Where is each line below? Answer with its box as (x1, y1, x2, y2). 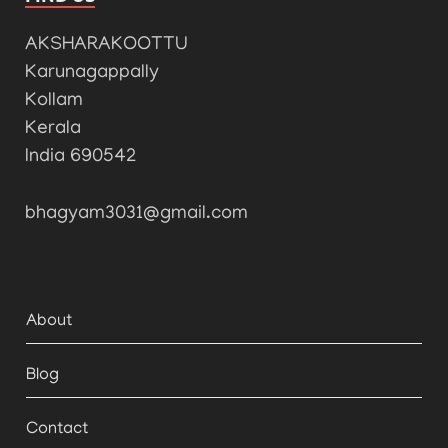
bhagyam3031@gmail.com (25, 203, 248, 225)
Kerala (25, 119, 81, 141)
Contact (26, 421, 88, 440)
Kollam (25, 91, 83, 113)
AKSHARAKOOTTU (25, 35, 188, 57)
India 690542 (25, 147, 136, 169)
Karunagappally (25, 63, 159, 85)
